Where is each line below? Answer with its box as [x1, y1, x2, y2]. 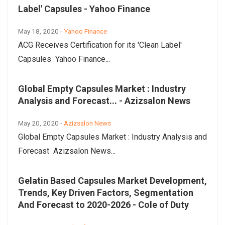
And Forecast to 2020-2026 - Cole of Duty [18, 199, 189, 210]
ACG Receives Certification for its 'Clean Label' [18, 40, 182, 50]
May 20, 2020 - [18, 119, 64, 128]
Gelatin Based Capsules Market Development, [18, 175, 207, 186]
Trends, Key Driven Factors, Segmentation [18, 187, 193, 198]
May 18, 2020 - [18, 27, 64, 36]
